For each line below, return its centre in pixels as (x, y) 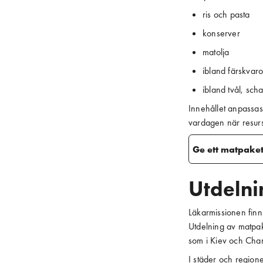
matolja (216, 52)
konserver (221, 33)
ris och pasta (226, 14)
